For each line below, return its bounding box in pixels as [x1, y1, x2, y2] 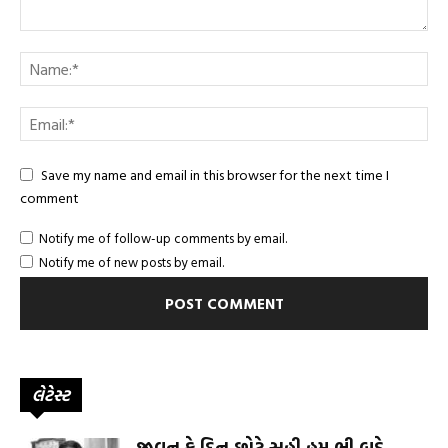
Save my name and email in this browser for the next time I [41, 163, 389, 185]
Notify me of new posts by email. [39, 251, 224, 272]
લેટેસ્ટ [32, 382, 70, 407]
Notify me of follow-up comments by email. [39, 227, 287, 248]
